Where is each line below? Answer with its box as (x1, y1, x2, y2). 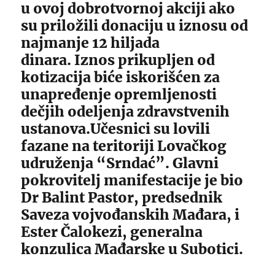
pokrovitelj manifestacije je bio (21, 171, 244, 189)
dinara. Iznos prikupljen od (21, 51, 215, 69)
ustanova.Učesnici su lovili (21, 120, 211, 137)
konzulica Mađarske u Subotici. (21, 240, 244, 258)
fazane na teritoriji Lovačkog (21, 137, 227, 155)
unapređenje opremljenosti (21, 85, 217, 103)
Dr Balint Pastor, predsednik (21, 188, 223, 206)
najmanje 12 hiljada (21, 34, 160, 52)
